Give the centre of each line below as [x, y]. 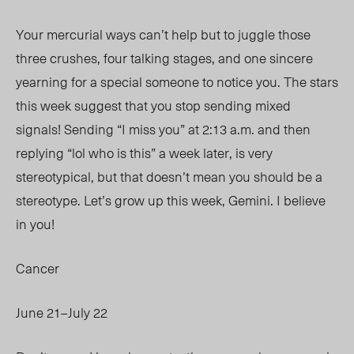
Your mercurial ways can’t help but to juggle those [163, 34]
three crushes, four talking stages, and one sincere [164, 58]
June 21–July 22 [62, 313]
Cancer [38, 268]
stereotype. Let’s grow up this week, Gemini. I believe [171, 200]
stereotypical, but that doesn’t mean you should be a [169, 177]
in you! [38, 224]
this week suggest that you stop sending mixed [153, 105]
